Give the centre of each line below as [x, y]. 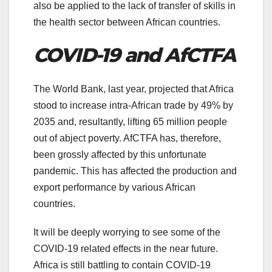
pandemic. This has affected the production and [135, 171]
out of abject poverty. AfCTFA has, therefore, [127, 138]
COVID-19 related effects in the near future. [126, 249]
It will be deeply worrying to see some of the [127, 233]
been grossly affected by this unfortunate [120, 155]
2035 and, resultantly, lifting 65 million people [130, 122]
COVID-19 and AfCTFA [134, 55]
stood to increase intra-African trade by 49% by [133, 106]
